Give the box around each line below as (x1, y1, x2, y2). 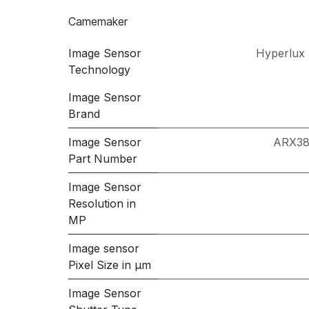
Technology (68, 63, 130, 77)
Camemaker (68, 14, 128, 28)
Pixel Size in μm (68, 258, 151, 272)
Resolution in (68, 197, 136, 210)
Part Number (68, 152, 137, 166)
